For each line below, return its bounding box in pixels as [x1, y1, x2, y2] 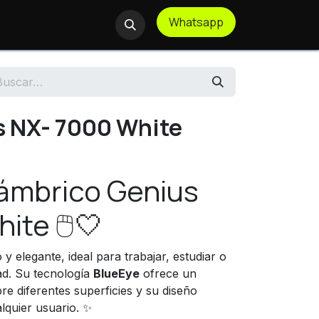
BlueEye [93, 266, 140, 281]
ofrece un [140, 266, 197, 281]
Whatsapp [169, 14, 224, 30]
